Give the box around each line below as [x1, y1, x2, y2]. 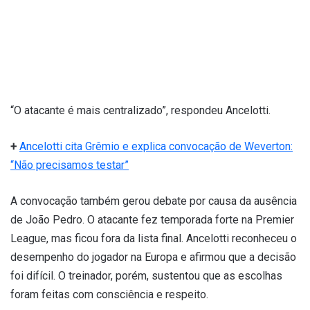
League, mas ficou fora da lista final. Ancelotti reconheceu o [10, 232, 297, 246]
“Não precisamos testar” [10, 158, 129, 172]
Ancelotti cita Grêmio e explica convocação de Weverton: [19, 140, 293, 154]
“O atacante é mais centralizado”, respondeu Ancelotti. [10, 104, 271, 118]
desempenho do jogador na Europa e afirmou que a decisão [10, 250, 296, 264]
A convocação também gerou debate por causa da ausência [10, 194, 297, 208]
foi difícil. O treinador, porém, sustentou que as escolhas [10, 269, 282, 283]
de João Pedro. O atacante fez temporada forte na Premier [10, 213, 294, 227]
